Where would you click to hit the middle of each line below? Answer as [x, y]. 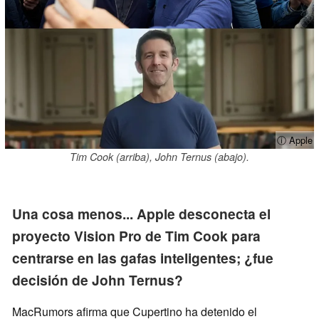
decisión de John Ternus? [98, 280]
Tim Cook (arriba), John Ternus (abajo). [159, 157]
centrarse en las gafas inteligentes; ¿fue [143, 258]
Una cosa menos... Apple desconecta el [141, 214]
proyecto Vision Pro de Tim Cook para [136, 236]
